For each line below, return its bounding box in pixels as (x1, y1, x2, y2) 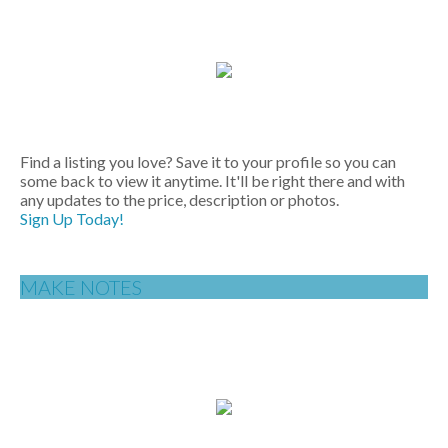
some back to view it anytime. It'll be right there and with (20, 170, 405, 190)
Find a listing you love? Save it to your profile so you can (20, 151, 396, 171)
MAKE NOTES (20, 274, 142, 299)
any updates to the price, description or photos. (20, 189, 339, 209)
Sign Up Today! (20, 208, 124, 228)
